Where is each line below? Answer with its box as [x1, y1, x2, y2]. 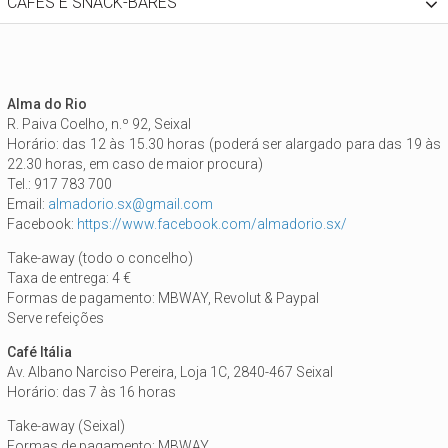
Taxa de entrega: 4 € [7, 270, 131, 286]
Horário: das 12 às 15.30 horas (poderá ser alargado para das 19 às [7, 136, 441, 152]
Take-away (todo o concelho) [7, 250, 193, 266]
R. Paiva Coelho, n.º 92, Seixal [7, 116, 191, 132]
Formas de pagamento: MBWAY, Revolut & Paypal [7, 290, 331, 306]
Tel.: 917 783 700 [7, 176, 112, 192]
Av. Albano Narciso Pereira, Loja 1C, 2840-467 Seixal [7, 364, 333, 380]
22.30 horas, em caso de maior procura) [7, 156, 263, 172]
